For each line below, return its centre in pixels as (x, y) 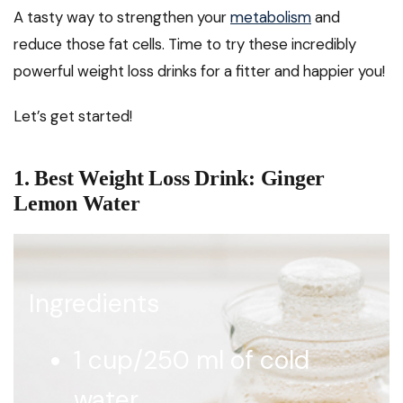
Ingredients (94, 303)
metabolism (271, 17)
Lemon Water (77, 203)
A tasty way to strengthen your (122, 17)
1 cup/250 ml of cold (192, 360)
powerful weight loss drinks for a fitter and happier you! (199, 71)
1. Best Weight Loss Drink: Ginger (170, 178)
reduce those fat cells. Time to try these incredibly (185, 44)
